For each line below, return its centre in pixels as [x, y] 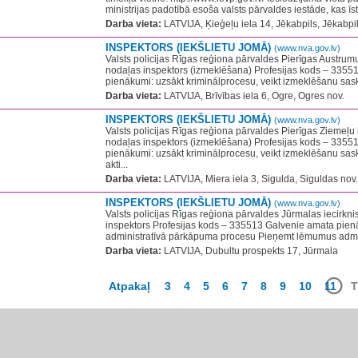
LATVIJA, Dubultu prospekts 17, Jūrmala [250, 251]
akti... [117, 165]
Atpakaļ [129, 286]
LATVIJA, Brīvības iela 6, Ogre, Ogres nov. [253, 96]
